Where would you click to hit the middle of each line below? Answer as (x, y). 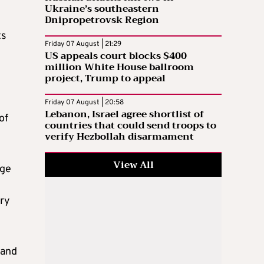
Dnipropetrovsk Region (102, 20)
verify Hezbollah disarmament (119, 136)
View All (133, 165)
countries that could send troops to (131, 125)
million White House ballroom (119, 67)
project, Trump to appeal (105, 78)
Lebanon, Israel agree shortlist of (124, 114)
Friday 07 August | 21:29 (83, 44)
